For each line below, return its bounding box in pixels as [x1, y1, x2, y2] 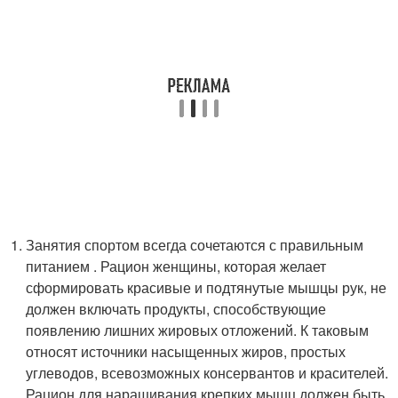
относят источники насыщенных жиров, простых [26, 340, 346, 362]
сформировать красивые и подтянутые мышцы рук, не [26, 276, 387, 298]
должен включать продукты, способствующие [26, 298, 327, 319]
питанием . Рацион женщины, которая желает [26, 255, 327, 276]
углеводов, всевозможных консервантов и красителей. [26, 362, 389, 383]
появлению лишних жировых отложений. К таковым [26, 319, 370, 340]
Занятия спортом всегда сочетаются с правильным [26, 234, 364, 255]
